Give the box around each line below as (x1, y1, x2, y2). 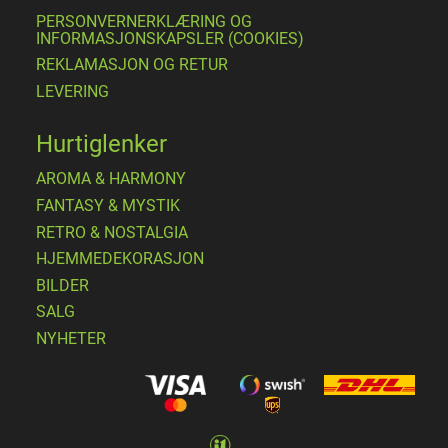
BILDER (36, 275, 89, 295)
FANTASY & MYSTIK (36, 196, 180, 216)
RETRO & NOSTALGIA (36, 222, 188, 242)
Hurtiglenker (36, 129, 167, 158)
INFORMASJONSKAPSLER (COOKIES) (36, 28, 304, 48)
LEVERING (36, 81, 109, 101)
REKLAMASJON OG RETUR (36, 55, 228, 75)
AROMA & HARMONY (36, 169, 186, 189)
